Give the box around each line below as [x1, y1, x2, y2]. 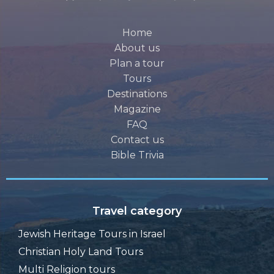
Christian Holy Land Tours [18, 245, 143, 257]
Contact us [110, 133, 164, 146]
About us [114, 42, 160, 54]
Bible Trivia [110, 149, 164, 161]
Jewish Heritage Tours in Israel [18, 228, 166, 240]
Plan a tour [109, 57, 165, 69]
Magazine [113, 103, 161, 115]
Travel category [92, 204, 182, 218]
